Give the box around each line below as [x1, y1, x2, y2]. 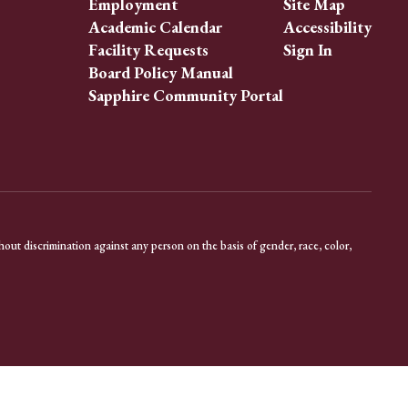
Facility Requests [87, 39, 209, 60]
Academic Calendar [87, 16, 222, 37]
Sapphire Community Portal [87, 85, 283, 106]
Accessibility [282, 16, 372, 37]
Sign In [282, 39, 332, 60]
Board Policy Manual [87, 62, 233, 83]
